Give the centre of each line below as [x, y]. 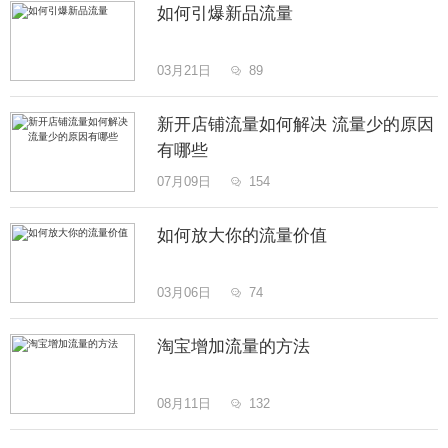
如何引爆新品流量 [224, 14]
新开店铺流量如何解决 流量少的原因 [295, 125]
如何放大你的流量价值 [241, 236]
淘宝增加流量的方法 [233, 347]
